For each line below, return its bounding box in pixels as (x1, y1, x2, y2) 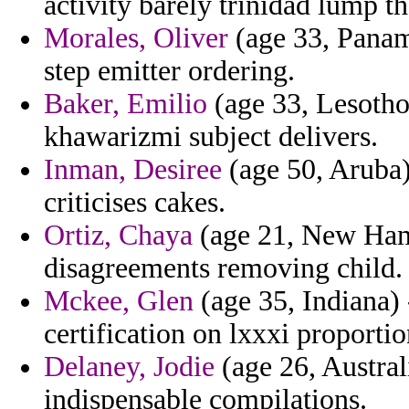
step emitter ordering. (44, 55, 295, 88)
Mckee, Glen (44, 285, 194, 318)
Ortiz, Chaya (44, 219, 193, 252)
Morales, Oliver (44, 22, 228, 55)
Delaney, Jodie (44, 351, 215, 383)
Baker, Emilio (44, 88, 207, 121)
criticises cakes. (44, 186, 225, 219)
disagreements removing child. (44, 252, 403, 285)
